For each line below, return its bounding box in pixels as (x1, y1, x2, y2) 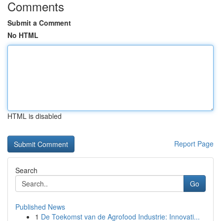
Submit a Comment (7, 18, 71, 28)
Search (15, 165, 37, 175)
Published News (15, 202, 65, 212)
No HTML (7, 30, 38, 40)
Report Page (174, 139, 214, 148)
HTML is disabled (7, 111, 62, 121)
